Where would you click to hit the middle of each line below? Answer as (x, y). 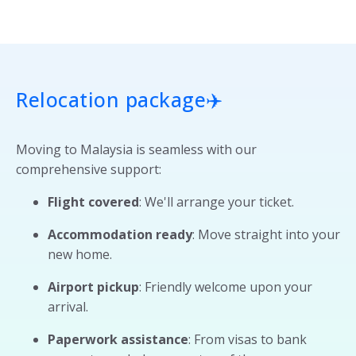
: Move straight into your (266, 234)
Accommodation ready (120, 234)
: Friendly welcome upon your (226, 286)
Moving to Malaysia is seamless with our (136, 149)
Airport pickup (93, 286)
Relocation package (111, 99)
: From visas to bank (248, 339)
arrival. (68, 306)
